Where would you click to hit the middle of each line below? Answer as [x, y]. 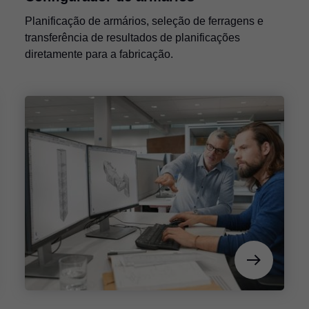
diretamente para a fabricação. [99, 54]
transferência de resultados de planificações [132, 37]
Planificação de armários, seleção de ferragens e [144, 21]
